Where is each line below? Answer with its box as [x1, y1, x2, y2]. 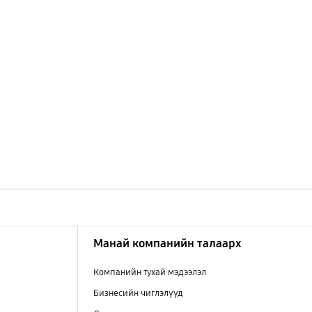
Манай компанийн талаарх [93, 236, 242, 251]
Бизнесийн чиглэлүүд [93, 288, 184, 299]
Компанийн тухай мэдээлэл [93, 267, 207, 279]
